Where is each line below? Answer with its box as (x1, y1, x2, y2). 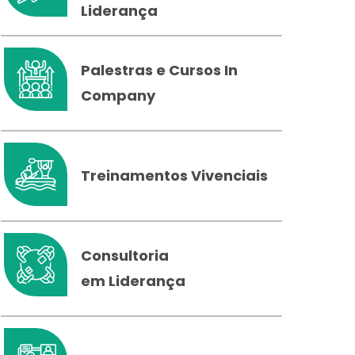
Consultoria (81, 246, 170, 265)
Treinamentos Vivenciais (81, 166, 269, 185)
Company (81, 86, 156, 105)
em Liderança (81, 271, 186, 291)
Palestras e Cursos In (81, 60, 239, 80)
